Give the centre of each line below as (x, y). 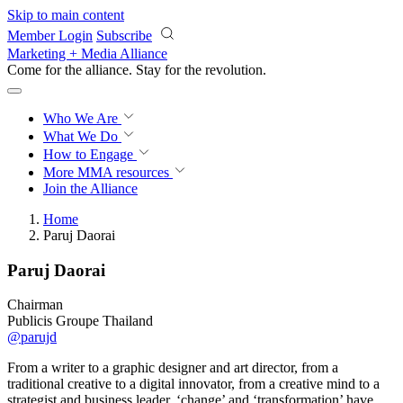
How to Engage (90, 154)
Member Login (50, 36)
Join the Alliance (90, 188)
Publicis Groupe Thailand (80, 321)
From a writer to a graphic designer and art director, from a (173, 368)
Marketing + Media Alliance (87, 54)
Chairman (35, 305)
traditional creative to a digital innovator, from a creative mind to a (193, 384)
